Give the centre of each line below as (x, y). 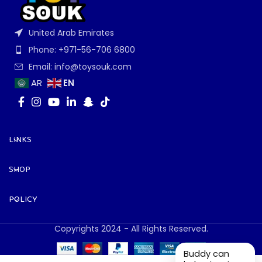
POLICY (23, 200)
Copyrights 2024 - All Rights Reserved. (131, 229)
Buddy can (206, 254)
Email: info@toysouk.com (80, 67)
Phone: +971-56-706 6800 (82, 50)
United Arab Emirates (71, 33)
